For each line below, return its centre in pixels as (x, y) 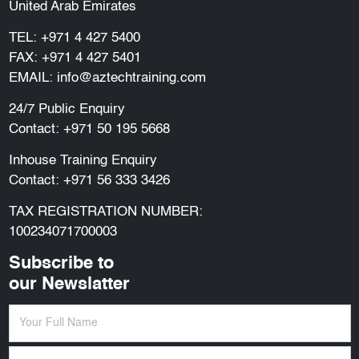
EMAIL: (32, 78)
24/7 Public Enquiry (67, 109)
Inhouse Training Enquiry (83, 160)
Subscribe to (61, 263)
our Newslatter (69, 284)
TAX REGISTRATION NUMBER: (105, 212)
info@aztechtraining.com (131, 78)
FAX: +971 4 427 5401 (75, 58)
